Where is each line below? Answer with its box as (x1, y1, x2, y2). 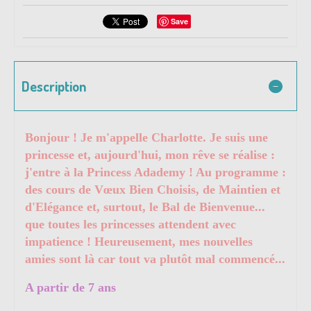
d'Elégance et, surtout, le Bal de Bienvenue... (25, 199, 265, 214)
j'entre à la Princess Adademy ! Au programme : (25, 165, 286, 179)
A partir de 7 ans (25, 280, 116, 294)
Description (22, 76, 86, 95)
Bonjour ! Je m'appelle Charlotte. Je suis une (25, 130, 268, 144)
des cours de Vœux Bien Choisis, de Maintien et (25, 182, 280, 196)
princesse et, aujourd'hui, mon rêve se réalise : (25, 147, 275, 162)
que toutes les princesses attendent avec (25, 217, 236, 231)
